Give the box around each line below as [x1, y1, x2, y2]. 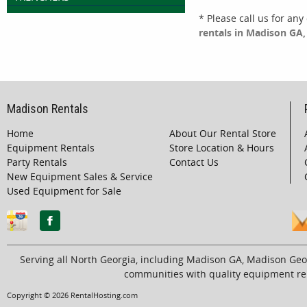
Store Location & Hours [169, 141, 274, 155]
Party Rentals [7, 156, 67, 169]
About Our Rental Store [169, 127, 276, 140]
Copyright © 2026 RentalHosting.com [7, 290, 138, 301]
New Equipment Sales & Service [7, 170, 153, 184]
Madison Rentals [7, 101, 88, 116]
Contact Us [169, 156, 219, 169]
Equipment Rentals [7, 141, 95, 155]
